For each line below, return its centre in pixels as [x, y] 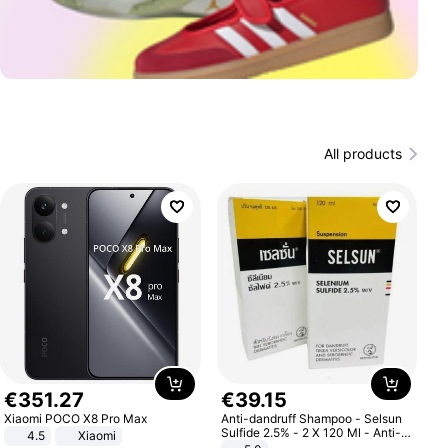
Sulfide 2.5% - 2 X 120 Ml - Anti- [310, 432]
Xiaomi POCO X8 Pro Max [76, 418]
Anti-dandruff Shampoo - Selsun [311, 418]
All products [362, 153]
